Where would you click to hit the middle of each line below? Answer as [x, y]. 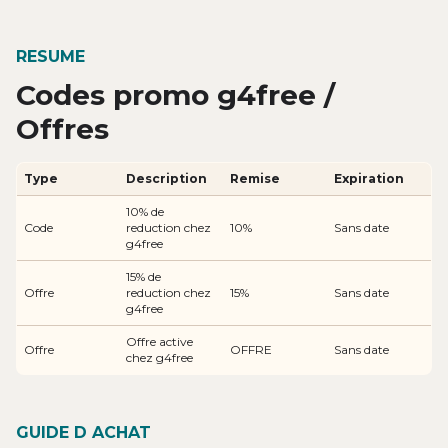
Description [166, 178]
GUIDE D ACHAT [83, 432]
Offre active [159, 341]
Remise [255, 178]
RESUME [50, 56]
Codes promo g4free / [175, 94]
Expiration [369, 178]
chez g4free [159, 357]
